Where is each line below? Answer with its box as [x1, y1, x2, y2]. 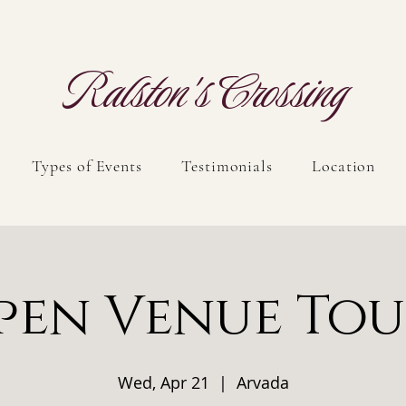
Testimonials [181, 156, 273, 176]
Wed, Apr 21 [117, 372, 209, 393]
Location [312, 156, 376, 176]
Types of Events [32, 156, 142, 176]
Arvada [236, 372, 289, 393]
